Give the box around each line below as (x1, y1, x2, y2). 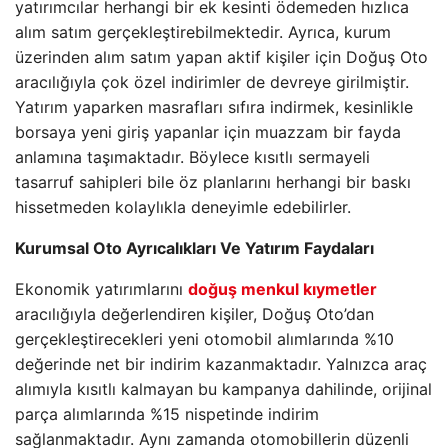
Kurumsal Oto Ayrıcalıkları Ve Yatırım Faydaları (15, 238, 374, 258)
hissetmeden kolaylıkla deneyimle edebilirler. (15, 197, 351, 217)
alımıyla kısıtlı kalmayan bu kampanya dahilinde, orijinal (15, 379, 432, 399)
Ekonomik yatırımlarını (15, 279, 188, 299)
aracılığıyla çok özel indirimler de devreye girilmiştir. (15, 72, 409, 92)
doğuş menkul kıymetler (188, 279, 377, 299)
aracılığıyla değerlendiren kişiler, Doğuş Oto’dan (15, 304, 374, 324)
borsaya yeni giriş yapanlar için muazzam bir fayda (15, 122, 401, 142)
